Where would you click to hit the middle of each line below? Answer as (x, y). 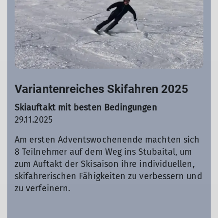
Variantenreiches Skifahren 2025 (102, 89)
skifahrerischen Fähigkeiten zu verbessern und (109, 176)
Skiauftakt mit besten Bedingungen (86, 108)
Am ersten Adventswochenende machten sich (107, 140)
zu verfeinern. (43, 189)
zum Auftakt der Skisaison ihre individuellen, (105, 164)
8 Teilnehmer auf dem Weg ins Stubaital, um (103, 152)
